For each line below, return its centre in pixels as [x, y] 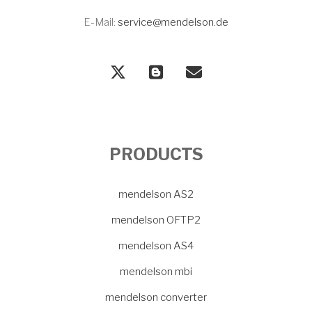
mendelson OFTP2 [156, 220]
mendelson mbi [156, 272]
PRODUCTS [156, 155]
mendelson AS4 [156, 246]
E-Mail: [101, 22]
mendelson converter [156, 298]
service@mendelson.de [173, 22]
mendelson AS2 [156, 195]
